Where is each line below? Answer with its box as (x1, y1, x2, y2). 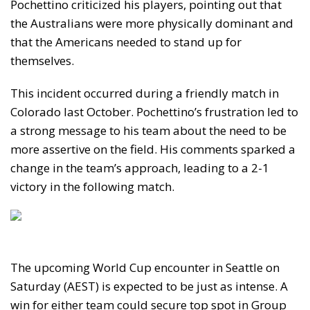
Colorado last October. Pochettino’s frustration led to (10, 104, 298, 120)
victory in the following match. (10, 179, 174, 195)
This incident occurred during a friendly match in (10, 85, 279, 102)
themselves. (10, 53, 74, 69)
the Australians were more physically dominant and (10, 15, 293, 32)
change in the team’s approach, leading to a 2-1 (10, 160, 269, 176)
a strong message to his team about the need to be (10, 122, 286, 139)
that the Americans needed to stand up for (10, 34, 241, 51)
